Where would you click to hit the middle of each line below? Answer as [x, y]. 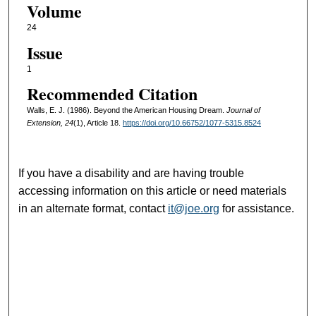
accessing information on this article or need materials [153, 191]
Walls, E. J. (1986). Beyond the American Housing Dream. [126, 110]
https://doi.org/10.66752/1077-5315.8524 [192, 122]
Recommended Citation [112, 93]
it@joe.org [194, 209]
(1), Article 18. [98, 122]
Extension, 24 [50, 122]
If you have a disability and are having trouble [132, 174]
